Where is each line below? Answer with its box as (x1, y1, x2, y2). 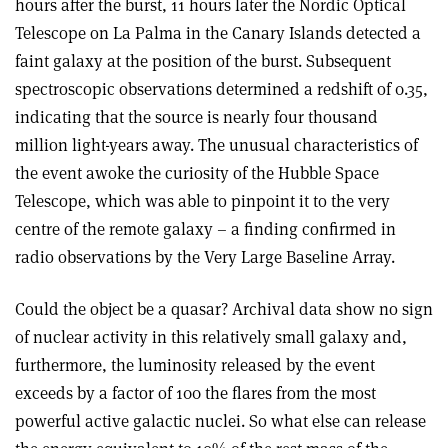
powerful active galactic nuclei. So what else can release (15, 409, 426, 432)
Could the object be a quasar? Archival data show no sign (15, 297, 433, 320)
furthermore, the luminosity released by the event (15, 353, 375, 376)
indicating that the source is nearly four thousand (15, 105, 378, 128)
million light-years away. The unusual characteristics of (15, 133, 418, 156)
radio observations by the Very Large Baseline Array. (15, 245, 395, 268)
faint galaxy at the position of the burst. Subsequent (15, 49, 391, 72)
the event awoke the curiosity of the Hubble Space (15, 161, 379, 184)
